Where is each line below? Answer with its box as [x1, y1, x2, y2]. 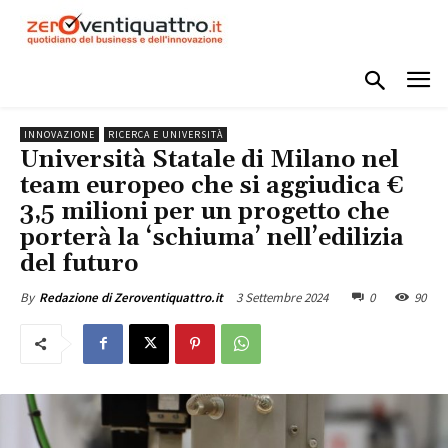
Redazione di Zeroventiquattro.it [39, 288, 223, 306]
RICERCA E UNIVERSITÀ [108, 127, 223, 141]
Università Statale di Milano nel [20, 144, 399, 175]
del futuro [20, 248, 139, 279]
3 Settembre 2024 [236, 288, 328, 306]
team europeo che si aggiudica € [20, 170, 404, 201]
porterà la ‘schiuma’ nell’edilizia [20, 222, 404, 253]
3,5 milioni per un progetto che [20, 196, 389, 227]
